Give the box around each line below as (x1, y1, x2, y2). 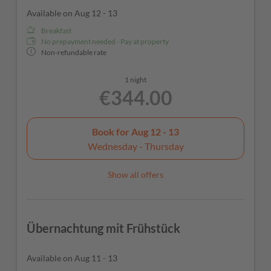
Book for (92, 125, 131, 137)
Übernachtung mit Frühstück (27, 221, 180, 236)
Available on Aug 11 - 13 (27, 253, 117, 264)
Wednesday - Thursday (87, 140, 184, 152)
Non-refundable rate (41, 48, 106, 57)
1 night (125, 75, 146, 85)
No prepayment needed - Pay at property (41, 37, 169, 47)
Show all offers (108, 169, 163, 180)
